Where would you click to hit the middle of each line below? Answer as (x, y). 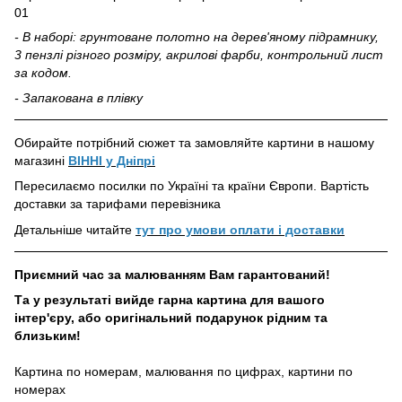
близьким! (48, 336)
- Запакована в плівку (79, 97)
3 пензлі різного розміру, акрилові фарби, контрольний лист (199, 54)
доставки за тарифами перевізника (118, 204)
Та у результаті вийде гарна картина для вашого (170, 300)
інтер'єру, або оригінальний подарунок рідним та (171, 318)
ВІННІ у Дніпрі (112, 160)
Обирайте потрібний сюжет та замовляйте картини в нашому (194, 142)
